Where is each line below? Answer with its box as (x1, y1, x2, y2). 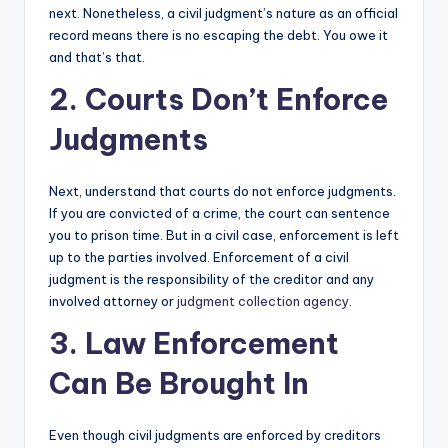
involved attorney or (49, 293, 177, 310)
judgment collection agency (177, 293, 349, 310)
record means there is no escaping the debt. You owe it (49, 27, 388, 44)
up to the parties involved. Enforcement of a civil (49, 249, 349, 266)
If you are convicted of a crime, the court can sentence (49, 205, 390, 222)
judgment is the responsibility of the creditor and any (49, 271, 374, 288)
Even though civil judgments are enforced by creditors (49, 427, 381, 444)
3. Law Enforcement (49, 325, 339, 363)
